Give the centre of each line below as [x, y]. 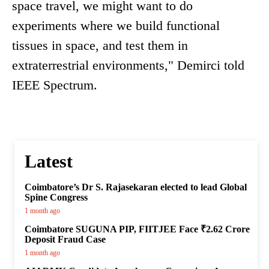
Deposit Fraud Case [65, 240]
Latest [49, 162]
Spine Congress [56, 198]
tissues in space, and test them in [100, 46]
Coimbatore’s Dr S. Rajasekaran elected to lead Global [136, 187]
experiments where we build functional [116, 26]
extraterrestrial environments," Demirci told [128, 65]
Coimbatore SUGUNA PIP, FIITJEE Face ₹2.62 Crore [137, 229]
